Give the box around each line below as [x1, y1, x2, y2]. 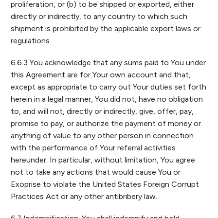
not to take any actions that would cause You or [11, 167, 181, 177]
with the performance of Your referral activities [11, 143, 176, 152]
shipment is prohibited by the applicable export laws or [11, 24, 201, 33]
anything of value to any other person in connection [11, 131, 194, 140]
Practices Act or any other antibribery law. [11, 192, 158, 201]
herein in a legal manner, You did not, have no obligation [11, 94, 203, 104]
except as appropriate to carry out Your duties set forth [11, 82, 207, 91]
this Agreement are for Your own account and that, [11, 70, 191, 79]
